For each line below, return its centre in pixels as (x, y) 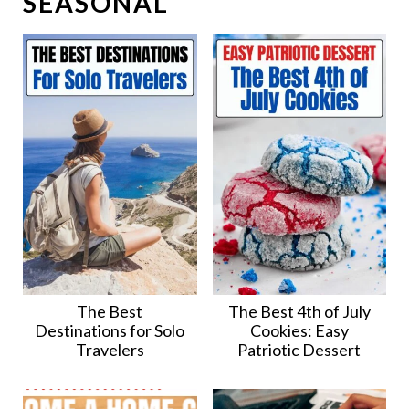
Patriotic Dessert (299, 350)
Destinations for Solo (110, 331)
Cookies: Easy (299, 331)
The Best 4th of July (299, 312)
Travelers (110, 350)
